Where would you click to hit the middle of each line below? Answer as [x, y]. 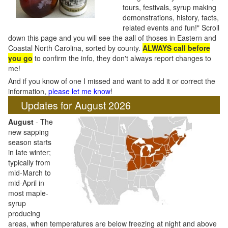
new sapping [28, 132]
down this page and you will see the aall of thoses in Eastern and [112, 38]
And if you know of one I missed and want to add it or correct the [112, 81]
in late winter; [30, 152]
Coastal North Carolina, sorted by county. [75, 48]
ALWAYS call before [176, 48]
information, [28, 91]
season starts [30, 142]
